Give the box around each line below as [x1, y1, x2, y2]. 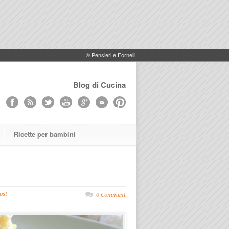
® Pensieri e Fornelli [86, 51, 135, 59]
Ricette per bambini [14, 129, 76, 139]
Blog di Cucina [73, 79, 126, 90]
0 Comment [96, 192, 126, 198]
